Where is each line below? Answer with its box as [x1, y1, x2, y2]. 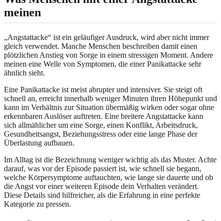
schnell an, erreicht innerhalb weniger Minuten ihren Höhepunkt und [4, 94, 217, 103]
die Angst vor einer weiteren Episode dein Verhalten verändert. [4, 182, 199, 190]
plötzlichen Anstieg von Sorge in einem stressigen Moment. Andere [4, 50, 213, 59]
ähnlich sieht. [4, 68, 45, 77]
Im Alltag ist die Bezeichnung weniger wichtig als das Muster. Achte [4, 155, 217, 164]
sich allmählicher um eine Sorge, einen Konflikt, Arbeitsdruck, [4, 120, 198, 129]
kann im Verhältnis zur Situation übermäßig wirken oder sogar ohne [4, 103, 214, 111]
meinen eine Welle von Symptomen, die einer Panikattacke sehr [4, 59, 201, 68]
